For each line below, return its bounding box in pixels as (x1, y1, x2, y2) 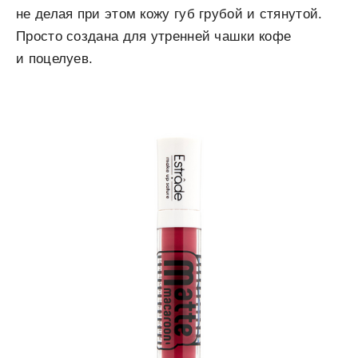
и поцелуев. (16, 51, 93, 66)
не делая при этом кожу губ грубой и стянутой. (16, 6, 323, 22)
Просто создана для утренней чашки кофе (16, 29, 292, 44)
